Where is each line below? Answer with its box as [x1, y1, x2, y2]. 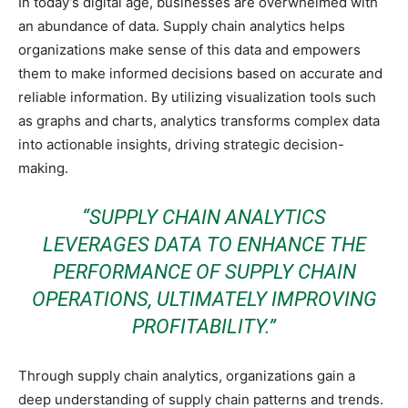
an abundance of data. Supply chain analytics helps [18, 17, 345, 35]
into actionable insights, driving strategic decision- [18, 136, 344, 153]
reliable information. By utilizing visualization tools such [18, 88, 376, 106]
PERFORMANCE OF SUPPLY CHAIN [52, 260, 356, 283]
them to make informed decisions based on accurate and [18, 65, 382, 82]
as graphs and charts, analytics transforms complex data [18, 112, 380, 129]
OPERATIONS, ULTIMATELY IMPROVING [31, 288, 377, 311]
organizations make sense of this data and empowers [18, 41, 361, 58]
